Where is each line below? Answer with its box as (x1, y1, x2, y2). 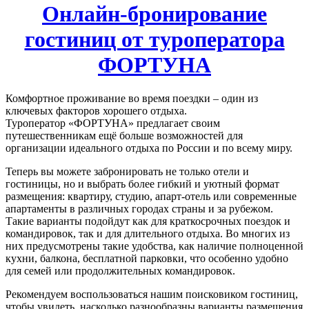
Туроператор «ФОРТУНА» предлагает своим (6, 117, 220, 129)
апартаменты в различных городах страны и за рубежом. (6, 202, 273, 215)
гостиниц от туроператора (24, 26, 285, 52)
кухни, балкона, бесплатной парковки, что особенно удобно (6, 252, 288, 264)
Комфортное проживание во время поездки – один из (6, 92, 258, 104)
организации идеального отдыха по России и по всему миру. (6, 141, 292, 154)
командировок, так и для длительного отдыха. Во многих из (6, 227, 290, 239)
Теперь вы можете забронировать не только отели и (6, 165, 249, 177)
